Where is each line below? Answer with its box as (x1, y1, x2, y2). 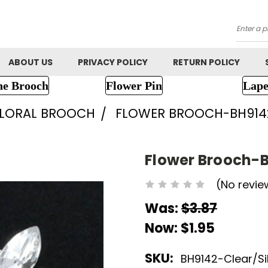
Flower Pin (105, 79, 162, 92)
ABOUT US (8, 56, 53, 68)
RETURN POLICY (173, 56, 240, 68)
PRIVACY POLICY (78, 56, 148, 68)
